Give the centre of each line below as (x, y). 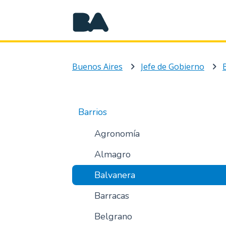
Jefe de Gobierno (173, 67)
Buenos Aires (97, 67)
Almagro (112, 154)
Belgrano (113, 216)
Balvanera (115, 175)
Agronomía (117, 134)
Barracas (111, 196)
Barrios (93, 112)
